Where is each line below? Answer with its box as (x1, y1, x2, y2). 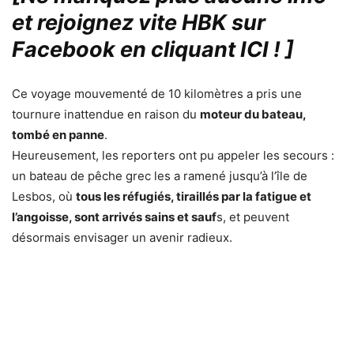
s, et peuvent (217, 209, 289, 225)
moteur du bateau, (200, 107, 306, 122)
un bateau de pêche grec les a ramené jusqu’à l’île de (12, 168, 307, 184)
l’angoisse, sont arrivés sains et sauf (12, 209, 217, 225)
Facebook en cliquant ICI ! (12, 36, 281, 63)
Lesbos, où (12, 189, 76, 205)
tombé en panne (12, 127, 104, 143)
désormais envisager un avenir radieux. (12, 230, 232, 246)
